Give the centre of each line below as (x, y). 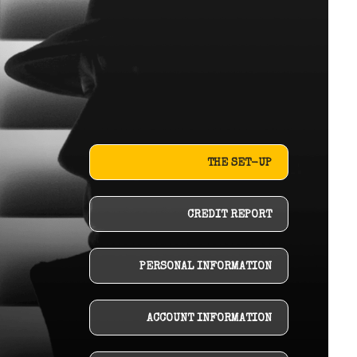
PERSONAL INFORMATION (205, 267)
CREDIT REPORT (229, 215)
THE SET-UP (239, 163)
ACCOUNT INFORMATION (209, 319)
